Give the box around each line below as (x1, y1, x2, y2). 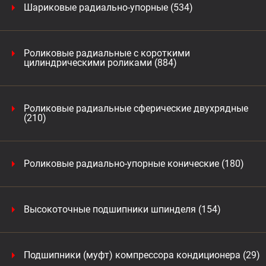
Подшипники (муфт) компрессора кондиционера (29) (24, 249, 260, 261)
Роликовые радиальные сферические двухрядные (24, 103, 248, 114)
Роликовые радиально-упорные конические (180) (24, 158, 244, 169)
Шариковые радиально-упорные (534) (24, 2, 193, 13)
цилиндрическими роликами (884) (24, 57, 177, 68)
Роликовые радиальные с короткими (24, 47, 190, 59)
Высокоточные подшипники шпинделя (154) (24, 204, 221, 215)
